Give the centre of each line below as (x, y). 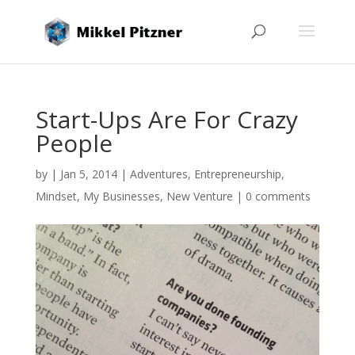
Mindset (56, 196)
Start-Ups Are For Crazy (166, 119)
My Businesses (121, 196)
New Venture (199, 196)
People (74, 143)
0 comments (278, 196)
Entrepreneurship (237, 174)
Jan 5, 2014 (88, 174)
